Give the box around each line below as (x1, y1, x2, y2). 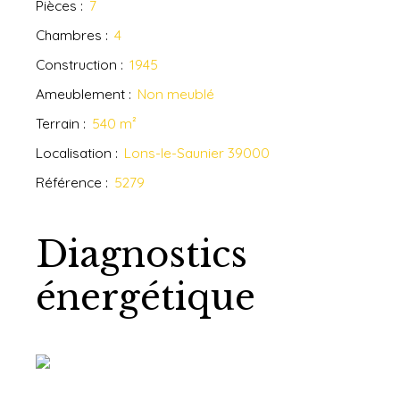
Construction (36, 55, 117, 74)
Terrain (36, 114, 79, 133)
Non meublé (137, 85, 214, 104)
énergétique (36, 275, 255, 321)
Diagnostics (36, 232, 247, 278)
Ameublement (36, 85, 125, 104)
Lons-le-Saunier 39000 (124, 144, 270, 162)
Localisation (36, 144, 112, 162)
